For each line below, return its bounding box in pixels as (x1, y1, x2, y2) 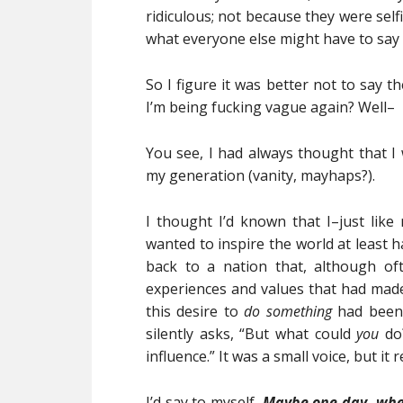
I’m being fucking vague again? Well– (146, 97, 395, 117)
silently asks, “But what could (146, 324, 357, 344)
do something (244, 301, 338, 321)
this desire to (146, 301, 245, 321)
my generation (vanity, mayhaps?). (146, 166, 375, 185)
